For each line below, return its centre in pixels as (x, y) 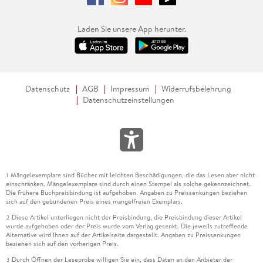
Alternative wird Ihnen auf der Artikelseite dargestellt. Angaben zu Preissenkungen (123, 235)
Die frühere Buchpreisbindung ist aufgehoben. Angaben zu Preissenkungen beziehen (126, 192)
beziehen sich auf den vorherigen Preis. (62, 243)
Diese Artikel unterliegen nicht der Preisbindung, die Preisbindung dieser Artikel (127, 217)
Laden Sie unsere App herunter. (131, 28)
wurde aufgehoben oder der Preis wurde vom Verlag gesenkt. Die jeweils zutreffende (127, 226)
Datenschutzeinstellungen (128, 100)
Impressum (130, 88)
